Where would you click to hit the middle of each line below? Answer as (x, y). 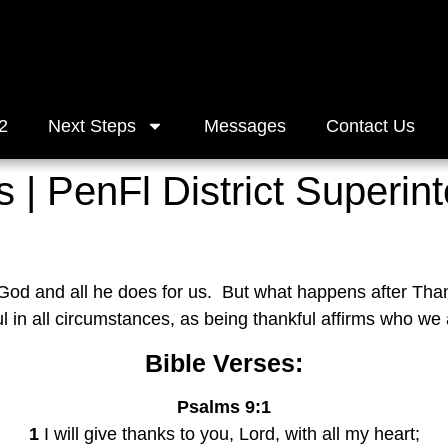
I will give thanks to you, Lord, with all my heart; (229, 433)
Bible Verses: (224, 362)
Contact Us (370, 126)
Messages (245, 126)
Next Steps (92, 126)
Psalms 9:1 (224, 406)
